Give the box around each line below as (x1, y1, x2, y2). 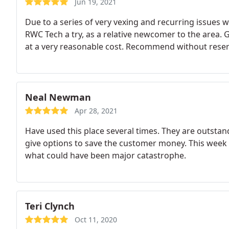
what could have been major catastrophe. (25, 150, 186, 161)
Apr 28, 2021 (75, 106, 118, 116)
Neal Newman (25, 91, 91, 103)
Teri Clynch (25, 200, 75, 212)
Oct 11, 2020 (75, 215, 117, 224)
